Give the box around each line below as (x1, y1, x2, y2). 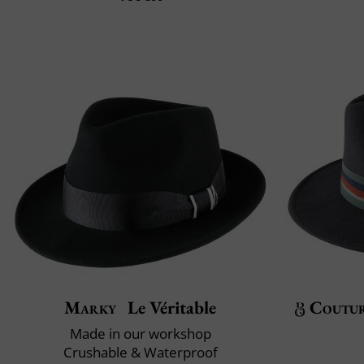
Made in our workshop (69, 324, 211, 344)
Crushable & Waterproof (63, 343, 218, 362)
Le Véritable (123, 296, 216, 320)
